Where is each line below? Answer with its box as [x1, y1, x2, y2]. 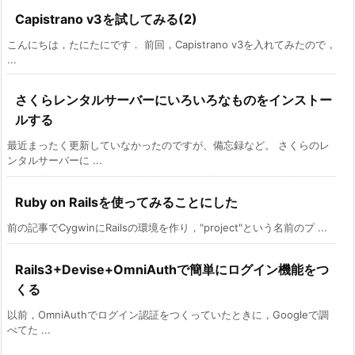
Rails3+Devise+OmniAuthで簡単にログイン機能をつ [15, 261, 329, 277]
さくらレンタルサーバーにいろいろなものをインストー [15, 91, 332, 108]
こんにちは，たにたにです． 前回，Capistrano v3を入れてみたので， [7, 37, 336, 51]
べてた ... [7, 323, 51, 336]
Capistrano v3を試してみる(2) [15, 10, 197, 27]
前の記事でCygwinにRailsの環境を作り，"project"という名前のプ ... [7, 220, 327, 234]
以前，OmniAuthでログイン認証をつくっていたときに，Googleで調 [7, 307, 329, 321]
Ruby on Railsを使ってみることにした [15, 193, 238, 210]
